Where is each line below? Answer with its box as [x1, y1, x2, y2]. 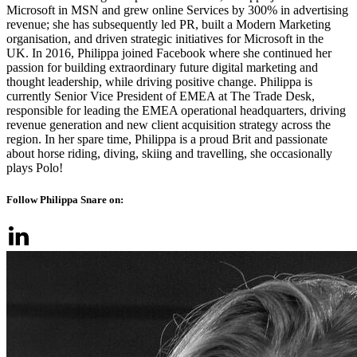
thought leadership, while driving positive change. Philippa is [6, 75, 312, 89]
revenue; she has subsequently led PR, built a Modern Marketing [6, 18, 331, 32]
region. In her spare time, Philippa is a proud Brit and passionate [6, 132, 328, 147]
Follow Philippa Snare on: [6, 193, 124, 206]
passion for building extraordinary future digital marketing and [6, 61, 318, 75]
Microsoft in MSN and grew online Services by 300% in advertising [6, 3, 348, 18]
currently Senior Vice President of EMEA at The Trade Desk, [6, 89, 315, 104]
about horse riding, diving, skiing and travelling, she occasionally [6, 147, 332, 161]
